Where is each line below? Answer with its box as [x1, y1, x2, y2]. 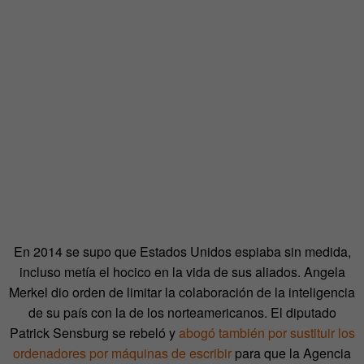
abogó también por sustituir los [178, 323, 355, 342]
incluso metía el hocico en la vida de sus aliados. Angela [19, 262, 345, 281]
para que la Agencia [232, 343, 351, 362]
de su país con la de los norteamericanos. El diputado [28, 302, 336, 322]
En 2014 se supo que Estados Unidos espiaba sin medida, [13, 241, 351, 261]
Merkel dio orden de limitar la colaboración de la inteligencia [9, 282, 355, 301]
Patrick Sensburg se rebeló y [9, 323, 179, 342]
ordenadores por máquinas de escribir [13, 343, 232, 362]
